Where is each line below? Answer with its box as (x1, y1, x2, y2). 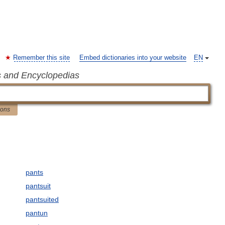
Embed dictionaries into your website (79, 54, 186, 61)
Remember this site (13, 54, 70, 61)
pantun (25, 209, 48, 217)
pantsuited (25, 195, 59, 203)
